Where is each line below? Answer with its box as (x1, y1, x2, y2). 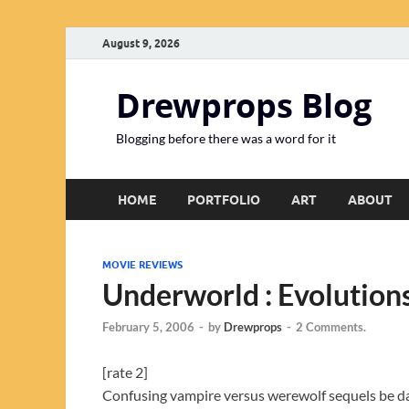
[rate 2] (102, 363, 148, 382)
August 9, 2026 (102, 36, 180, 50)
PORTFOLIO (187, 192, 260, 207)
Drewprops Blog (116, 83, 372, 128)
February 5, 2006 (102, 320, 194, 335)
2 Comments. (296, 320, 366, 335)
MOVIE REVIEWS (102, 258, 183, 271)
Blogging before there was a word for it (116, 131, 336, 146)
